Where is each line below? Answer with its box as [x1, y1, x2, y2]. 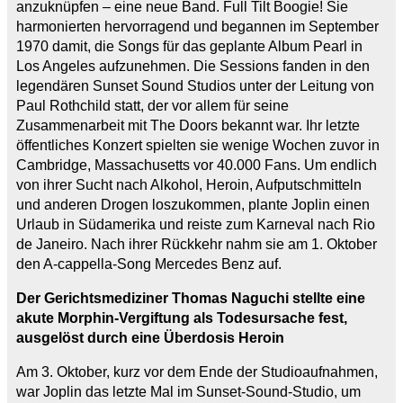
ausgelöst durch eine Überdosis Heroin [16, 329, 284, 345]
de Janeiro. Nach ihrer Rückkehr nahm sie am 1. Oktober [16, 236, 377, 252]
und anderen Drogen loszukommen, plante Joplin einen [16, 196, 370, 212]
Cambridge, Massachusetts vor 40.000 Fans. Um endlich [16, 157, 377, 173]
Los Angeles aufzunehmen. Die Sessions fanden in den [16, 58, 370, 74]
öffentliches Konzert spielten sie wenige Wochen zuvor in [16, 137, 380, 153]
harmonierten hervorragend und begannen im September [16, 18, 379, 34]
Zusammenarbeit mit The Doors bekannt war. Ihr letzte [16, 117, 360, 133]
